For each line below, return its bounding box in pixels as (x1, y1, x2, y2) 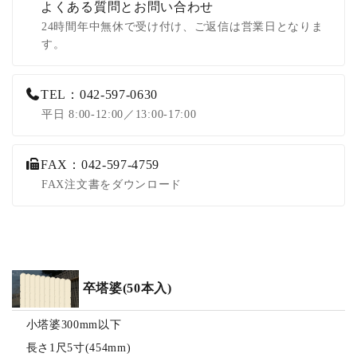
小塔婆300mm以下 (25, 318, 122, 331)
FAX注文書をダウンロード (41, 178, 182, 190)
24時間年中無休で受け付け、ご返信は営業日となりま (41, 20, 324, 33)
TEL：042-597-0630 (41, 87, 159, 101)
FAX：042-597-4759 (41, 157, 160, 171)
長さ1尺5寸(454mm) (25, 341, 131, 354)
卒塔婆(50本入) (82, 281, 172, 296)
